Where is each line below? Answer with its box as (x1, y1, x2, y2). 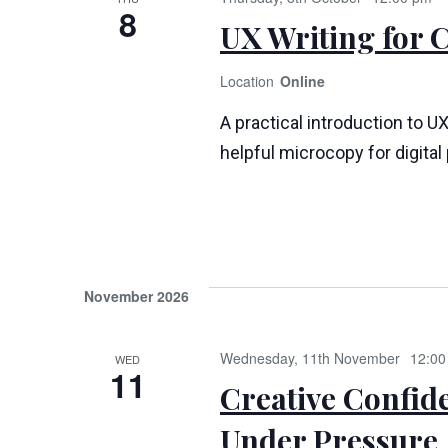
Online (275, 71, 325, 91)
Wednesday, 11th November (219, 348, 400, 368)
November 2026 (84, 286, 189, 306)
